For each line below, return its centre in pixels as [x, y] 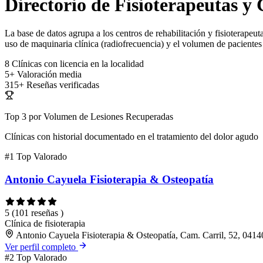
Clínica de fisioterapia [45, 223]
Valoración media [49, 75]
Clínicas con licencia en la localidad [78, 64]
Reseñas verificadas [63, 85]
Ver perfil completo [41, 247]
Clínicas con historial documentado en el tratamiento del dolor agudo [131, 137]
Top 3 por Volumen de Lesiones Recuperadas [89, 117]
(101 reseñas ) [38, 213]
